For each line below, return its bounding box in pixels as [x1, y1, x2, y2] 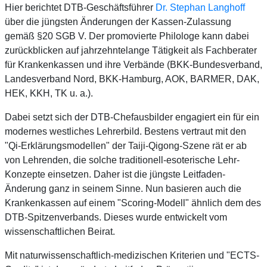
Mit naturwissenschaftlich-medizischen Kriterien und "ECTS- [5, 250, 259, 260]
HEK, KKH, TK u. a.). [5, 88, 93, 98]
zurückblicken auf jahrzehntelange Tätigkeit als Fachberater [5, 45, 257, 55]
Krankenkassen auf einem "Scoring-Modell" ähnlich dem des [5, 197, 261, 208]
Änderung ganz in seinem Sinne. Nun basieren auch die [5, 183, 241, 194]
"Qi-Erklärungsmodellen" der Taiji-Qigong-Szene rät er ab [5, 140, 247, 151]
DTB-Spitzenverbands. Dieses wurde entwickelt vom [5, 212, 227, 222]
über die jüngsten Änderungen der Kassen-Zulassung [5, 16, 231, 27]
